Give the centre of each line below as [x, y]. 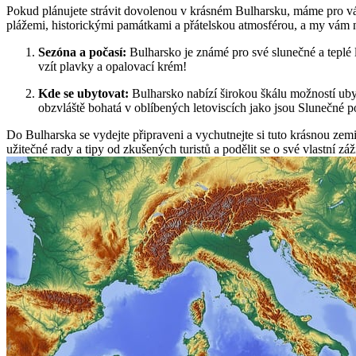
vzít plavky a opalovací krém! [112, 67]
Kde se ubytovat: [83, 94]
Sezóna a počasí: [82, 52]
